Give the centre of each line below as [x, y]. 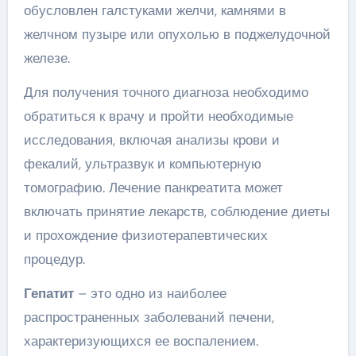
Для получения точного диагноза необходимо [166, 92]
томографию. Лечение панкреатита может [153, 188]
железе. [46, 58]
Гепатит [48, 293]
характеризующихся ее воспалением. [141, 341]
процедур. [54, 259]
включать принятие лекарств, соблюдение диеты [176, 211]
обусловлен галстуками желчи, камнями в [155, 10]
